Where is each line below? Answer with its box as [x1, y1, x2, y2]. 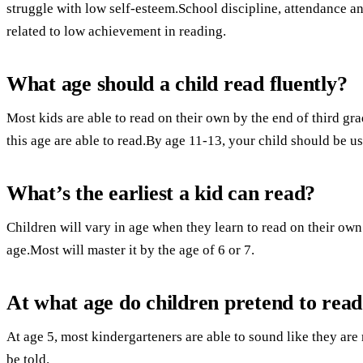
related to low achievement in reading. [6, 23, 226, 40]
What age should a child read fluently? [6, 72, 348, 96]
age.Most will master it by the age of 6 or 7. [6, 242, 254, 258]
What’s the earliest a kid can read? [6, 181, 316, 206]
